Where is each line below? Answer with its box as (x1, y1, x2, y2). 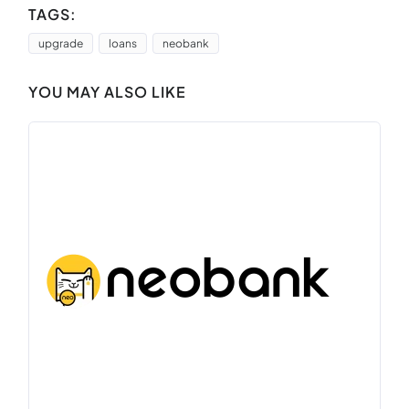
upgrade (38, 37, 83, 50)
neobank (163, 37, 209, 50)
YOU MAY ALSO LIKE (28, 82, 186, 101)
